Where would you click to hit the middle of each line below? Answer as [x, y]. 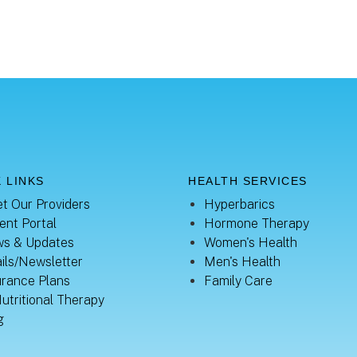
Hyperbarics [239, 204]
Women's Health [251, 243]
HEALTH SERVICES [248, 181]
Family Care [238, 281]
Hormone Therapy [257, 224]
